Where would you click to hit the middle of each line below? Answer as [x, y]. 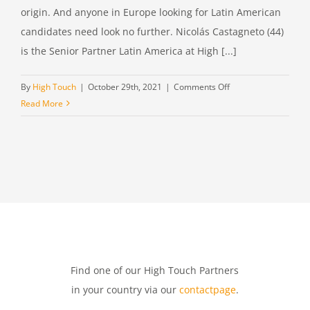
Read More [42, 103]
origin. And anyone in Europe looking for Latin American [151, 12]
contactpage [207, 289]
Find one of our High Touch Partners [155, 270]
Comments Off [202, 86]
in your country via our [125, 289]
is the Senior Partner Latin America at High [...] [129, 51]
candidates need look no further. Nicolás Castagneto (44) [152, 31]
